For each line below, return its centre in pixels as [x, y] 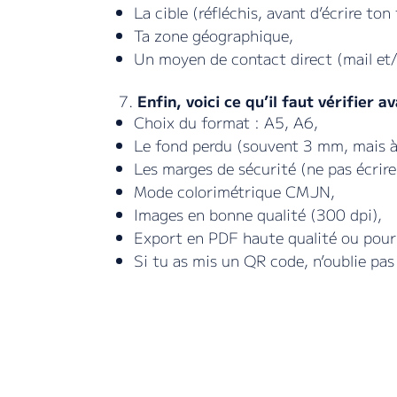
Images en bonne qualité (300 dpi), [258, 214]
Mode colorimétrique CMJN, [235, 191]
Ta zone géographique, [214, 35]
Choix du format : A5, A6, [226, 122]
